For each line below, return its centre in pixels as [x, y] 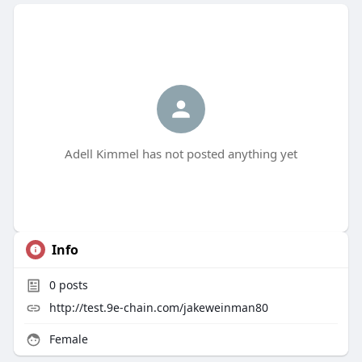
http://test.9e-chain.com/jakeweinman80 [158, 308]
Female [67, 339]
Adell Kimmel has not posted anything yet [181, 154]
